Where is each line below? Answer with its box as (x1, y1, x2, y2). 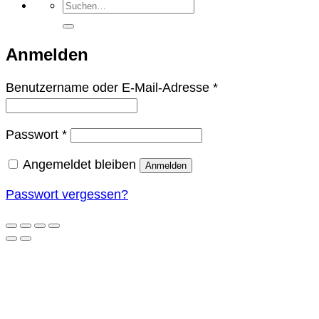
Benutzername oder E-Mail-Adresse (6, 80, 213, 95)
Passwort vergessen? (6, 187, 128, 202)
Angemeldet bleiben (23, 157, 136, 172)
